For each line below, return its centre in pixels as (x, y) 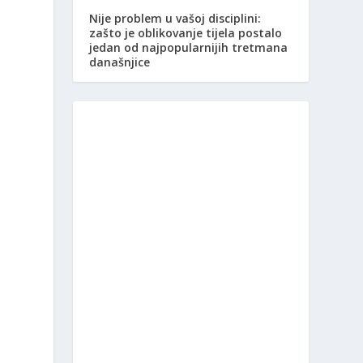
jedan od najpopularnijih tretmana (189, 48)
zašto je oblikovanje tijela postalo (186, 33)
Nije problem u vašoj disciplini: (175, 19)
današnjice (120, 62)
